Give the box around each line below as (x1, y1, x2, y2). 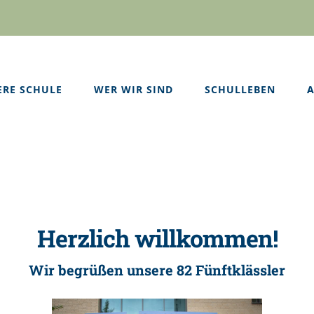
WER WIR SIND (94, 82, 173, 96)
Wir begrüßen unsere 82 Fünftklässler (29, 260, 285, 279)
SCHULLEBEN (205, 82, 275, 96)
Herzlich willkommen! (36, 222, 278, 254)
